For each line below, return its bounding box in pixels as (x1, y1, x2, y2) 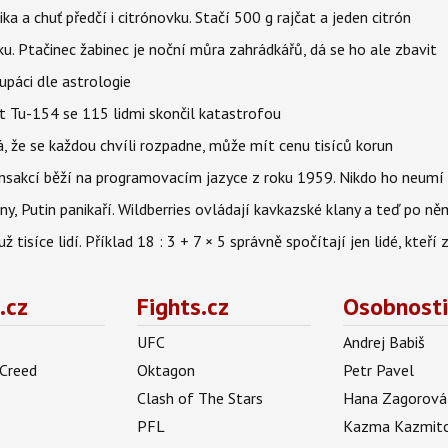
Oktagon (136, 360, 195, 381)
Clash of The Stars (136, 388, 263, 409)
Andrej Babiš (343, 332, 426, 353)
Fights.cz (136, 291, 229, 323)
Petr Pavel (343, 360, 415, 381)
